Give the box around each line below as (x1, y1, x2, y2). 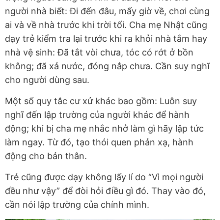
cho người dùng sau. (5, 75, 89, 85)
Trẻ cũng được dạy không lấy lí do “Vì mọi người (5, 172, 203, 183)
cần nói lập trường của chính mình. (5, 199, 149, 210)
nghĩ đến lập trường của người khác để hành (5, 110, 190, 120)
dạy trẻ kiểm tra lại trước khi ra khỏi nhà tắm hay (5, 33, 207, 44)
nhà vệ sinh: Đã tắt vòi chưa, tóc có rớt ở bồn (5, 47, 193, 58)
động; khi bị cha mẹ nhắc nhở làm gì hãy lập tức (5, 123, 204, 134)
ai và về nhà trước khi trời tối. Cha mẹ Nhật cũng (5, 20, 207, 30)
